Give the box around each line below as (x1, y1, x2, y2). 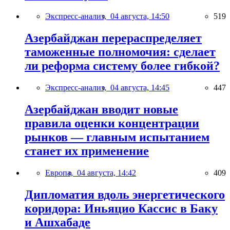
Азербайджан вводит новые (25, 102, 178, 116)
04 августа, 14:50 (110, 12, 169, 21)
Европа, (45, 168, 77, 177)
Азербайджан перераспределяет (25, 31, 202, 45)
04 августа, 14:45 (110, 83, 169, 92)
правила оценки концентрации (25, 116, 199, 130)
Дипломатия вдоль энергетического (25, 187, 225, 201)
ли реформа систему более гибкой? (25, 59, 220, 73)
